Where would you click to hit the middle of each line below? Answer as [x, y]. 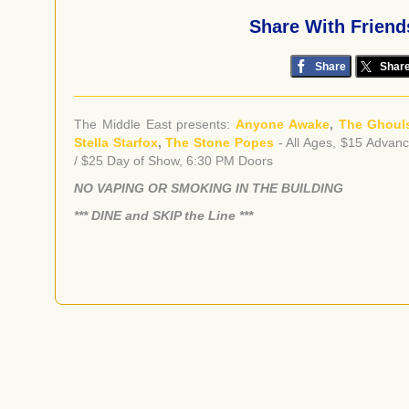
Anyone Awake [283, 124]
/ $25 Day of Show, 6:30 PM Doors [173, 160]
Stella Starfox [116, 142]
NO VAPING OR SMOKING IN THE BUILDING [209, 188]
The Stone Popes [220, 142]
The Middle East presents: [155, 124]
